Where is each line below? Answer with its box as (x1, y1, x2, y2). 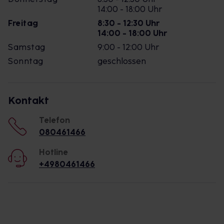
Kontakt (8, 94, 49, 106)
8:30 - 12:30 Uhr (97, 18, 159, 28)
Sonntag (8, 56, 43, 66)
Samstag (8, 42, 45, 52)
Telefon (39, 115, 70, 125)
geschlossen (97, 56, 146, 66)
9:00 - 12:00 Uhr (97, 42, 159, 52)
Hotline (39, 147, 68, 157)
